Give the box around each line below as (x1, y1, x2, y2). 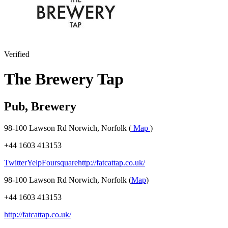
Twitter (4, 158, 27, 167)
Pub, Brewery (4, 99, 76, 113)
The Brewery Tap (4, 70, 124, 89)
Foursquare (42, 158, 78, 167)
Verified (4, 50, 30, 59)
